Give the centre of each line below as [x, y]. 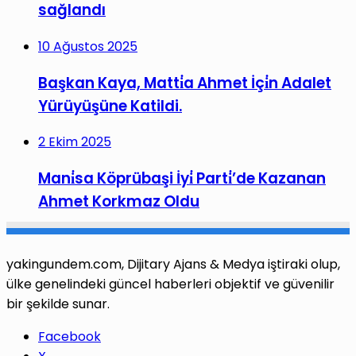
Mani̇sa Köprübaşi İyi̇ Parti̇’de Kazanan [182, 178]
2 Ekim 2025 [75, 142]
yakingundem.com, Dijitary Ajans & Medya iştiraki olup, [173, 264]
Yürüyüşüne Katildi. [110, 106]
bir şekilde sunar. [58, 304]
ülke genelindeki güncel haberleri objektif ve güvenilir [170, 284]
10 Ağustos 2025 [88, 46]
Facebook [70, 336]
